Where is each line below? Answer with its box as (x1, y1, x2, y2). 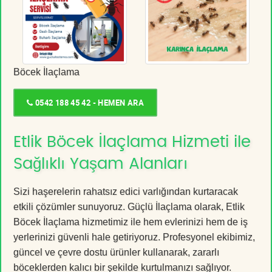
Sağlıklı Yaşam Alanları (13, 155, 188, 172)
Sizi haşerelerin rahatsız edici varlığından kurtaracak (13, 186, 238, 197)
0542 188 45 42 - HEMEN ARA (33, 97, 144, 108)
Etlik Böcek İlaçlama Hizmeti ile (13, 134, 251, 150)
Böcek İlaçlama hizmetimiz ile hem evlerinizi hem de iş (13, 216, 248, 227)
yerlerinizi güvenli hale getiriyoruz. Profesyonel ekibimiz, (13, 231, 255, 242)
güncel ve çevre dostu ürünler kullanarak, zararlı (13, 246, 219, 257)
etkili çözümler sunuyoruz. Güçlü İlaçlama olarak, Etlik (13, 201, 245, 212)
